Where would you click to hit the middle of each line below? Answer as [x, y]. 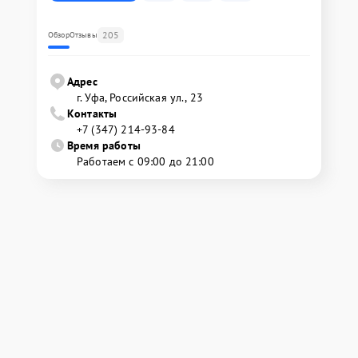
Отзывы [83, 35]
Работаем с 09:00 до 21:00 [145, 162]
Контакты [92, 114]
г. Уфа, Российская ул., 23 [140, 98]
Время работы [104, 146]
